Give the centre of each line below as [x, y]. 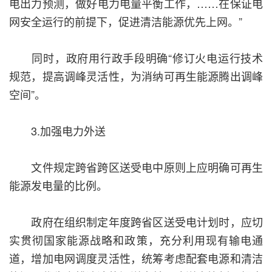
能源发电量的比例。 [58, 185]
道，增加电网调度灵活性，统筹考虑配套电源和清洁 [136, 258]
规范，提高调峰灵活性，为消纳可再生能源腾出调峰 [136, 76]
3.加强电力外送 [57, 131]
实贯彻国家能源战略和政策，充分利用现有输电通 [136, 240]
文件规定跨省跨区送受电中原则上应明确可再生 [136, 167]
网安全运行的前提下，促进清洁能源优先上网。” [126, 22]
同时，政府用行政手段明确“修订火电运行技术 [136, 58]
